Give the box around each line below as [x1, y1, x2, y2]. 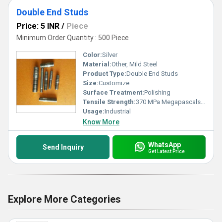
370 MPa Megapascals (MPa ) [136, 98, 201, 106]
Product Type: [83, 70, 126, 77]
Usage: [83, 108, 105, 115]
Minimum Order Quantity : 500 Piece [16, 34, 129, 42]
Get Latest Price [148, 148, 185, 154]
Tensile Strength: [83, 98, 136, 106]
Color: [83, 51, 102, 58]
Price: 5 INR [16, 21, 59, 31]
